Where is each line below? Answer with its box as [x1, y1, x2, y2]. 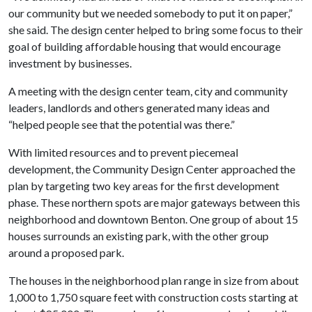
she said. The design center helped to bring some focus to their [8, 22, 303, 36]
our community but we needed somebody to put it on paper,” [8, 6, 292, 19]
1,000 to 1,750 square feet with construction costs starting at [8, 290, 298, 304]
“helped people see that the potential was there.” [8, 117, 235, 131]
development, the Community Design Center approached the [8, 162, 295, 175]
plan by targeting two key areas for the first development [8, 178, 279, 192]
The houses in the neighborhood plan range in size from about [8, 273, 299, 287]
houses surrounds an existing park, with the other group [8, 228, 269, 242]
